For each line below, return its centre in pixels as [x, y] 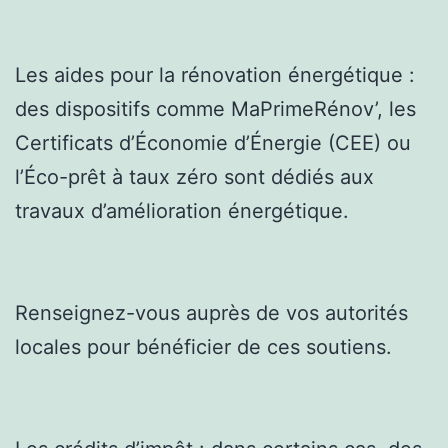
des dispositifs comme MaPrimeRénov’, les [215, 108]
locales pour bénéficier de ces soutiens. [203, 346]
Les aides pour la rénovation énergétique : [215, 74]
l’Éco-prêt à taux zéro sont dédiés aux [194, 176]
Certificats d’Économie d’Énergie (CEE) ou [213, 142]
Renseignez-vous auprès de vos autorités [211, 312]
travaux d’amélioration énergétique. [182, 210]
